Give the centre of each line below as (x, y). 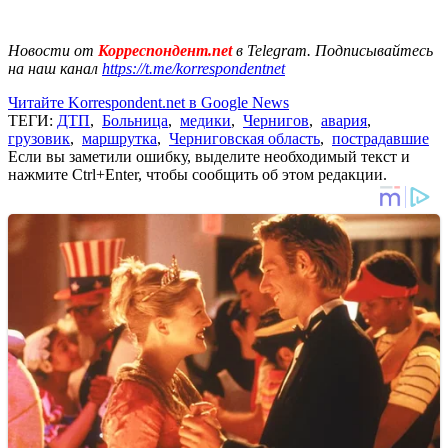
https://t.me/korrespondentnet (193, 68)
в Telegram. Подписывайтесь (334, 50)
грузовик (39, 138)
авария (344, 120)
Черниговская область (244, 138)
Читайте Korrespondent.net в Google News (148, 102)
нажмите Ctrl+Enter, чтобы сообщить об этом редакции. (197, 174)
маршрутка (119, 138)
